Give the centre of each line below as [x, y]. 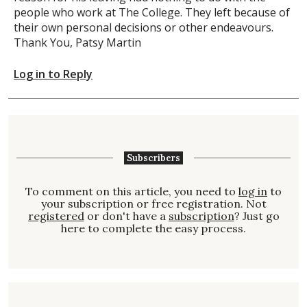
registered [56, 216]
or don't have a [126, 216]
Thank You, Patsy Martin [77, 42]
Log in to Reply [53, 74]
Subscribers [153, 158]
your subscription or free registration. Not [153, 204]
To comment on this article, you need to [132, 192]
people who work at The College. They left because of [152, 12]
